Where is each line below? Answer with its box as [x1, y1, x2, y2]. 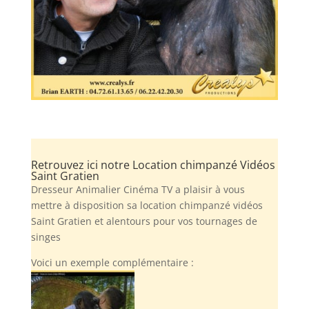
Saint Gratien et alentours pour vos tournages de [30, 214, 257, 228]
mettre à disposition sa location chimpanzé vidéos [30, 198, 263, 212]
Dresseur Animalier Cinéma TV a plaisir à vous [30, 182, 245, 196]
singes [30, 230, 61, 243]
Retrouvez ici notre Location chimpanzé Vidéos [30, 157, 275, 172]
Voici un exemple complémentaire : [30, 255, 199, 269]
